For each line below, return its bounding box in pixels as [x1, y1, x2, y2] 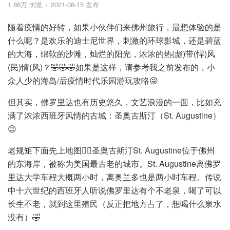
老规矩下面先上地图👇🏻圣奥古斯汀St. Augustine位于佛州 [8, 144, 215, 156]
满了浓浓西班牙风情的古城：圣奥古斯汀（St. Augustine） [8, 109, 221, 121]
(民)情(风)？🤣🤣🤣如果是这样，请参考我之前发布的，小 [8, 61, 215, 73]
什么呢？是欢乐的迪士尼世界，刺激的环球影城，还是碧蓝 [8, 34, 221, 46]
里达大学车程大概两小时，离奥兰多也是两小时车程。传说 [8, 171, 221, 183]
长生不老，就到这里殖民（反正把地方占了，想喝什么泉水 [8, 198, 221, 209]
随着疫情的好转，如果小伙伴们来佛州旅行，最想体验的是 [8, 21, 221, 33]
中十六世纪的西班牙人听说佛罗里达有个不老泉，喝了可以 [8, 184, 221, 196]
